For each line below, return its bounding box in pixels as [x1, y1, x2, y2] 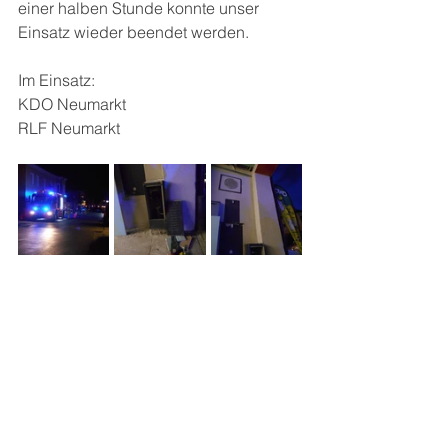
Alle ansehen [238, 406, 320, 424]
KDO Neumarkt [18, 94, 126, 114]
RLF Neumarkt [18, 118, 120, 138]
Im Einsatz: [18, 70, 95, 90]
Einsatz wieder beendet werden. [18, 22, 249, 42]
